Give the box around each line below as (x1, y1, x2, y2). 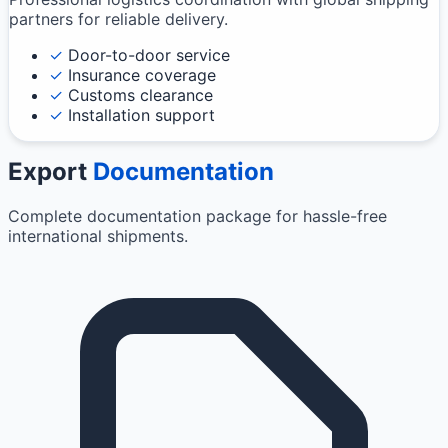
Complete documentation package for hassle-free (8, 206, 387, 227)
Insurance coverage (63, 65, 216, 86)
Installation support (63, 105, 215, 126)
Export (8, 157, 93, 187)
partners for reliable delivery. (9, 9, 228, 30)
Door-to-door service (63, 45, 230, 66)
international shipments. (8, 226, 188, 247)
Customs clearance (63, 85, 213, 106)
